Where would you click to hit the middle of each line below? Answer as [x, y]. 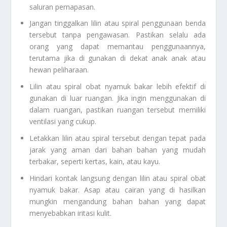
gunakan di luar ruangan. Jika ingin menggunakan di [118, 98]
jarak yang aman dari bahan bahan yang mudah [118, 150]
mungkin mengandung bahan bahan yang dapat [118, 201]
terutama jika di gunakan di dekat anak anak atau [118, 58]
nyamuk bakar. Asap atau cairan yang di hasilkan [118, 190]
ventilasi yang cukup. [63, 122]
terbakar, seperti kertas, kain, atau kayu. [95, 162]
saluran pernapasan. [63, 7]
